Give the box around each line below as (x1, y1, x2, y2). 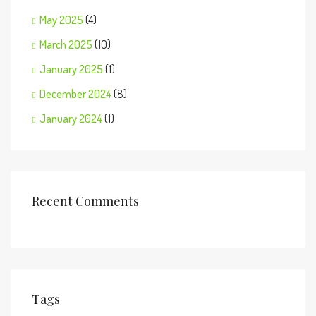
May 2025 (39, 13, 83, 27)
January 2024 (39, 111, 102, 126)
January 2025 (39, 62, 103, 76)
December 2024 (39, 87, 111, 101)
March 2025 (39, 37, 92, 51)
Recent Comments (32, 193, 139, 209)
